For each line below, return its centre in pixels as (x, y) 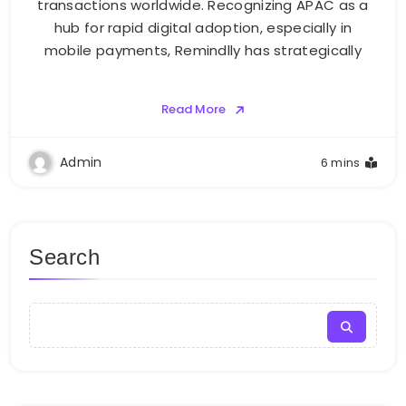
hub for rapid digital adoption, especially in (203, 28)
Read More (193, 110)
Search (65, 257)
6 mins (340, 163)
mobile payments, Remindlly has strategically (203, 51)
